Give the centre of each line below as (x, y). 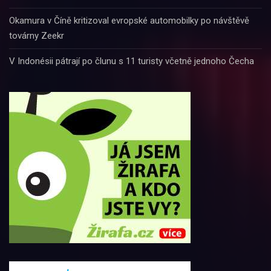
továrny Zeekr (37, 35)
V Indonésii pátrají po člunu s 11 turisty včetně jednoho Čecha (132, 61)
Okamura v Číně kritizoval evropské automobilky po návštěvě (129, 20)
